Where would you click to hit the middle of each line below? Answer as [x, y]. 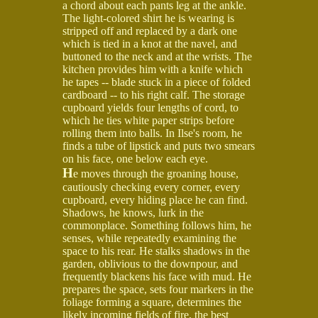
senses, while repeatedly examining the [149, 238]
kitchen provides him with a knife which [153, 69]
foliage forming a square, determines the [152, 302]
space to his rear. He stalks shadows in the [156, 251]
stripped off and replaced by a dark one [150, 31]
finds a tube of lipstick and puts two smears [159, 146]
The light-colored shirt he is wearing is [148, 18]
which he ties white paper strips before [148, 120]
